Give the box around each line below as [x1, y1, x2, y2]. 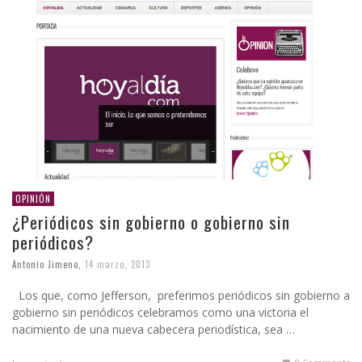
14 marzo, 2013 [85, 257, 150, 271]
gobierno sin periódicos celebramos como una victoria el [12, 304, 309, 320]
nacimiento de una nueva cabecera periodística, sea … [12, 321, 295, 337]
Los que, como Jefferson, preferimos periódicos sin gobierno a [12, 287, 350, 303]
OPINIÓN [15, 192, 51, 206]
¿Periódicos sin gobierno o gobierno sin [12, 209, 290, 235]
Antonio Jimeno [12, 257, 78, 271]
